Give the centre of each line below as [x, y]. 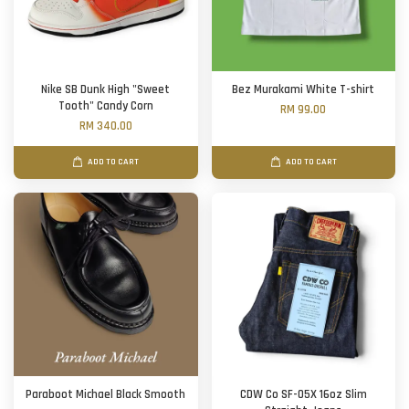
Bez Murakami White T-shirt [304, 90]
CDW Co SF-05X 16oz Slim [303, 395]
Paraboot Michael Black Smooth [106, 395]
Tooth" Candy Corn [105, 106]
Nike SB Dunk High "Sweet [106, 90]
